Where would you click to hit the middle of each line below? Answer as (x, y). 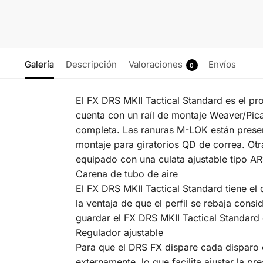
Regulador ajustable (119, 233)
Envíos (222, 65)
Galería (39, 65)
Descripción (91, 65)
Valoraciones (155, 65)
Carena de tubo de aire (127, 174)
